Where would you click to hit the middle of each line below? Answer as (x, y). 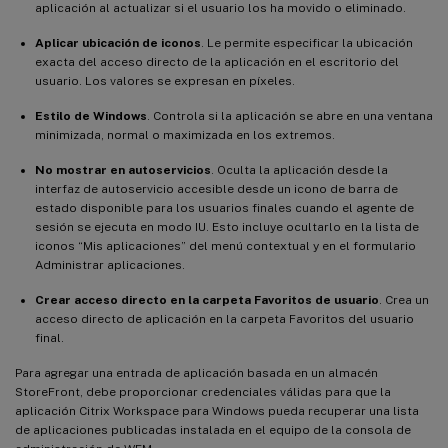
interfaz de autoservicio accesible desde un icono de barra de (216, 188)
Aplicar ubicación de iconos (118, 42)
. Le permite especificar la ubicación (307, 42)
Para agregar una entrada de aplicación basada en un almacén (196, 372)
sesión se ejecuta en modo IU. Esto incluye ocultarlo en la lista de (227, 226)
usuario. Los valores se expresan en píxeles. (165, 80)
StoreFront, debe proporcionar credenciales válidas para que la (203, 391)
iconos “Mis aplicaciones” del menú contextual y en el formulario (225, 245)
